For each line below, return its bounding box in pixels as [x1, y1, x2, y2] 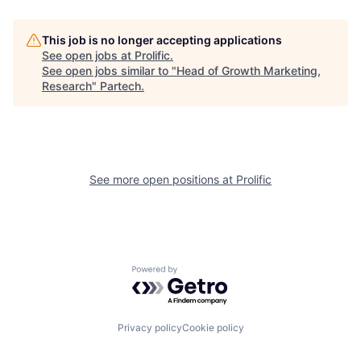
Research [42, 79, 92, 93]
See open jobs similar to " [42, 64, 176, 77]
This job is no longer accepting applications [42, 33, 282, 47]
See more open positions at [89, 172, 236, 186]
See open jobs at [42, 48, 135, 62]
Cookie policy [181, 321, 244, 334]
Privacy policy [117, 321, 182, 334]
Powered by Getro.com [131, 265, 273, 281]
